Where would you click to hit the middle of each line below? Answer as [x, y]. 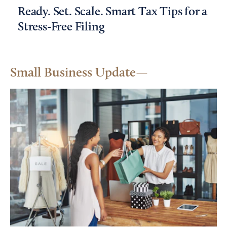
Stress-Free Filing [61, 27]
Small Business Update [73, 73]
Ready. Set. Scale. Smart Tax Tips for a [113, 12]
